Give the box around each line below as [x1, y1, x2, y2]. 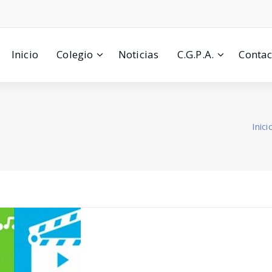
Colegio [56, 47, 93, 61]
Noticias [118, 47, 159, 61]
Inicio [11, 47, 38, 61]
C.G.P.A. [177, 47, 214, 61]
